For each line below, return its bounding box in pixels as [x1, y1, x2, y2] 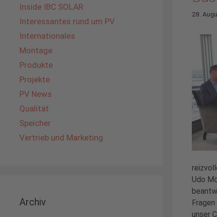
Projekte [19, 75, 50, 84]
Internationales [19, 31, 75, 41]
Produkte [19, 60, 53, 70]
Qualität [19, 104, 49, 113]
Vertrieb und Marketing [19, 133, 103, 142]
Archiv [19, 196, 46, 208]
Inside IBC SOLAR [19, 2, 83, 12]
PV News [19, 89, 52, 99]
